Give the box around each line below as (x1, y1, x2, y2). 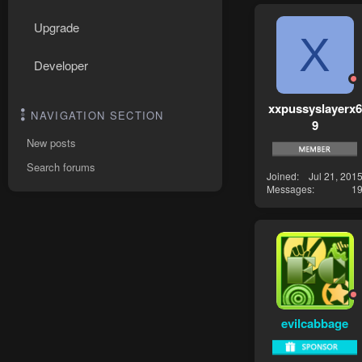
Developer (34, 57, 88, 74)
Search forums (27, 159, 95, 175)
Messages (267, 181, 312, 196)
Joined (267, 168, 297, 183)
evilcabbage (281, 314, 348, 333)
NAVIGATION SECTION (31, 107, 164, 123)
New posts (27, 135, 76, 150)
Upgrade (34, 19, 79, 36)
